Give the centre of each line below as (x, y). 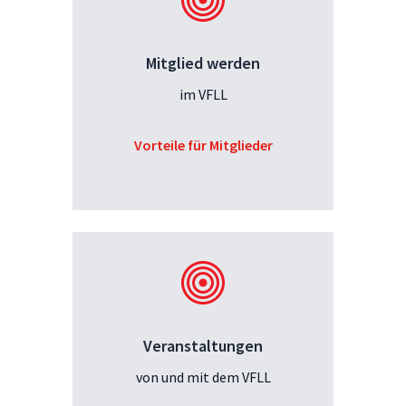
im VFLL (203, 94)
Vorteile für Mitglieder (203, 145)
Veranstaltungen (203, 345)
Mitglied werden (203, 63)
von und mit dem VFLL (203, 377)
